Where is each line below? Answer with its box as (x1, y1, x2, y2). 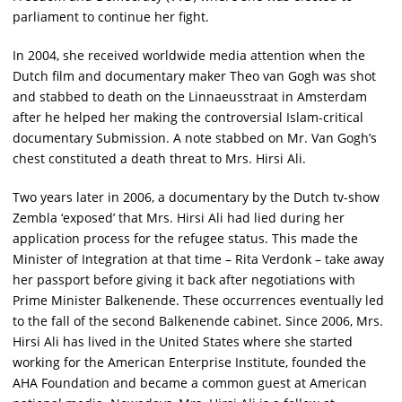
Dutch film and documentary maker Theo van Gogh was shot (13, 67, 376, 84)
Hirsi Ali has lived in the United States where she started (13, 333, 353, 350)
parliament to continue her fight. (13, 8, 209, 25)
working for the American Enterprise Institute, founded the (13, 354, 366, 371)
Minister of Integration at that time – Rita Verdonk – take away (13, 250, 384, 267)
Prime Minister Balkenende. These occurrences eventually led (13, 292, 384, 309)
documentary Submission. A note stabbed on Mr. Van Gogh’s (13, 129, 377, 146)
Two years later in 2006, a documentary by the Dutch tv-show (13, 188, 380, 205)
